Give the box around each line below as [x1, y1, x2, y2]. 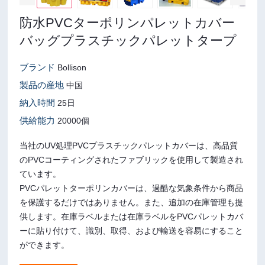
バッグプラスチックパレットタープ [20, 33, 237, 48]
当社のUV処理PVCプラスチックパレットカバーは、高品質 [20, 140, 238, 150]
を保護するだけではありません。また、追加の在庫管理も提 [20, 197, 244, 207]
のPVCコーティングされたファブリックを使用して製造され [20, 154, 244, 164]
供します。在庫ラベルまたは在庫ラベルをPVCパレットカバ [20, 211, 244, 221]
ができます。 [20, 240, 70, 250]
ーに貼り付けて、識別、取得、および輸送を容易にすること [20, 225, 244, 235]
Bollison [57, 62, 87, 72]
